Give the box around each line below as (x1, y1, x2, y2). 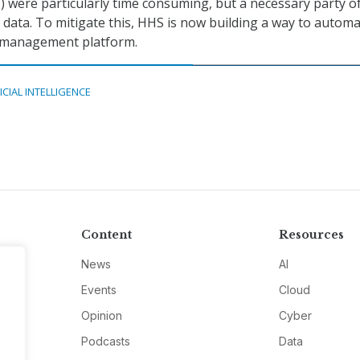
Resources (279, 227, 345, 243)
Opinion (80, 309, 122, 323)
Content (80, 227, 132, 243)
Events (80, 283, 117, 297)
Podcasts (80, 334, 130, 349)
